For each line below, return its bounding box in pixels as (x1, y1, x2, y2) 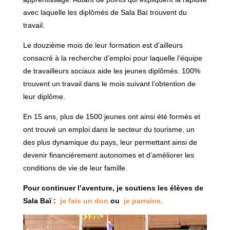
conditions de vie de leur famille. (23, 163, 127, 172)
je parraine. (123, 196, 163, 205)
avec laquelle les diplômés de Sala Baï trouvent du (23, 8, 187, 16)
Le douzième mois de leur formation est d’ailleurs (23, 41, 183, 49)
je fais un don (60, 196, 108, 205)
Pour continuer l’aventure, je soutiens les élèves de (23, 183, 203, 192)
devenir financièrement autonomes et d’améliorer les (23, 150, 194, 159)
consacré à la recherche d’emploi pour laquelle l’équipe (23, 53, 202, 62)
